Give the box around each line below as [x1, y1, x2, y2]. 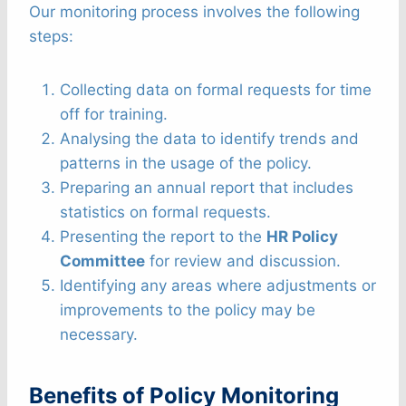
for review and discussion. [145, 251, 341, 270]
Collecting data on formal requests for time [60, 80, 372, 99]
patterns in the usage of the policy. [60, 153, 312, 172]
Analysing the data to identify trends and [60, 129, 359, 148]
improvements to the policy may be [60, 300, 315, 319]
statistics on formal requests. [60, 202, 271, 221]
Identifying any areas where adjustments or [60, 275, 376, 295]
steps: [29, 26, 73, 45]
